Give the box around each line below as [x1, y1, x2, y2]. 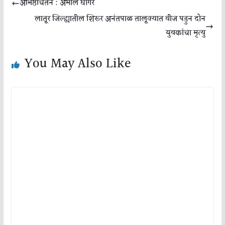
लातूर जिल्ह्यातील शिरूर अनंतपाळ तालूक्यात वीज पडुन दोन [35, 13, 206, 26]
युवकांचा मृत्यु [166, 27, 206, 40]
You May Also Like [24, 54, 131, 74]
